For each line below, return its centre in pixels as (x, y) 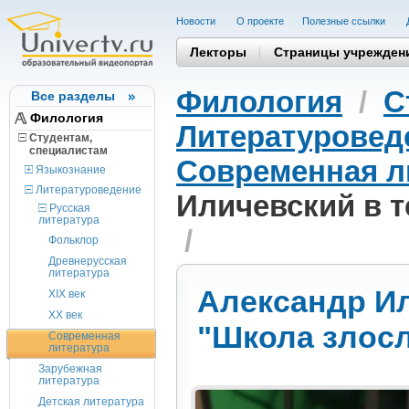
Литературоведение (87, 190)
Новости (197, 21)
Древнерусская (88, 261)
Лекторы (218, 52)
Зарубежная (70, 369)
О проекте (260, 21)
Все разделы (73, 96)
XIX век (67, 294)
